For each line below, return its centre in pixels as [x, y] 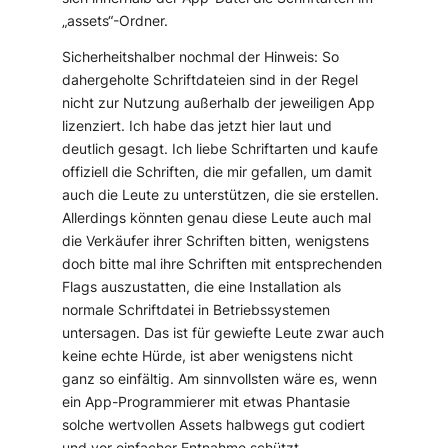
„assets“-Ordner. [115, 20]
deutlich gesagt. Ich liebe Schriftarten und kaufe [220, 149]
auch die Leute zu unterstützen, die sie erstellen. [221, 195]
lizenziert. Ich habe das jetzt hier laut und [197, 126]
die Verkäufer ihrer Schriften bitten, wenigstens [216, 241]
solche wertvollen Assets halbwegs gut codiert [214, 425]
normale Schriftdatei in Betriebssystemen [196, 310]
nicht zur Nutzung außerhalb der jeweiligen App [219, 103]
